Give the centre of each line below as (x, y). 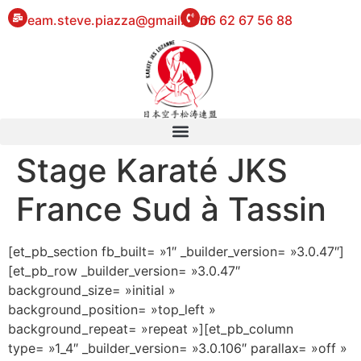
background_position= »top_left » (112, 309)
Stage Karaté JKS (152, 170)
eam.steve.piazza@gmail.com (119, 20)
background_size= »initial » (92, 290)
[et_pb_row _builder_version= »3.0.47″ (124, 270)
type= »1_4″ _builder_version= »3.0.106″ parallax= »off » (178, 348)
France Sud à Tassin (171, 209)
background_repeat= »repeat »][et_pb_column (151, 328)
